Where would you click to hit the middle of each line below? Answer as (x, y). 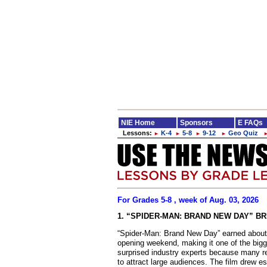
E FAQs (250, 123)
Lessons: (138, 133)
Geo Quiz (243, 133)
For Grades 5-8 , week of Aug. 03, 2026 (188, 200)
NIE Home (138, 123)
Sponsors (196, 123)
